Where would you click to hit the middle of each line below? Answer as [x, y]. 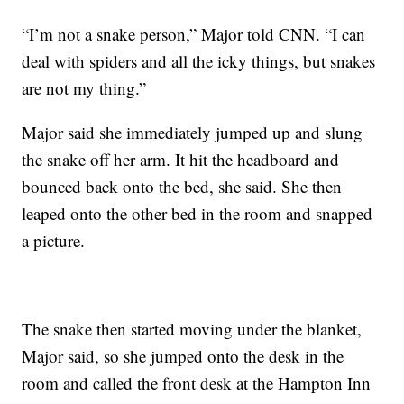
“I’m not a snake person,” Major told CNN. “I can [194, 34]
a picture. [54, 240]
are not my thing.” [84, 88]
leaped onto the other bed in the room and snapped [197, 213]
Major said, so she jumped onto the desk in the [183, 356]
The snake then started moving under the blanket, [192, 329]
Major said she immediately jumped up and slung [193, 132]
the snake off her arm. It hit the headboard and [181, 159]
